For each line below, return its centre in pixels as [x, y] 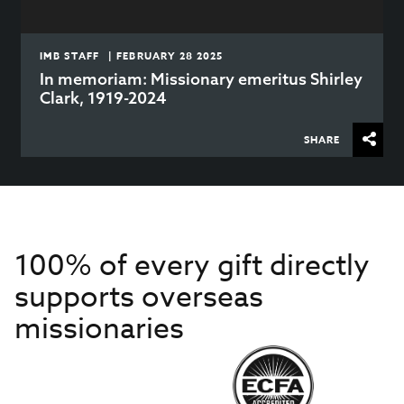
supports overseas [139, 297]
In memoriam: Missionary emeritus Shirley [202, 78]
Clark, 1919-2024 [104, 97]
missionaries [99, 329]
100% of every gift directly [192, 266]
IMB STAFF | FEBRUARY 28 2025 [132, 55]
